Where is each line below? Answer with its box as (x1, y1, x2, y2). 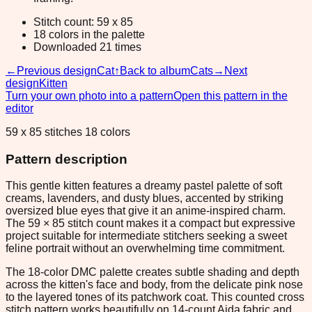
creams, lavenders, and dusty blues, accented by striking (6, 192, 283, 205)
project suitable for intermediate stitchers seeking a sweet (6, 230, 287, 242)
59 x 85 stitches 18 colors (6, 125, 130, 138)
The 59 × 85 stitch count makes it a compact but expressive (6, 217, 295, 230)
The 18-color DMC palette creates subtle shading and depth (6, 266, 299, 279)
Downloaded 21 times (33, 40, 141, 53)
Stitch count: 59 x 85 (33, 15, 133, 28)
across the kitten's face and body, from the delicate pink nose (6, 279, 303, 291)
